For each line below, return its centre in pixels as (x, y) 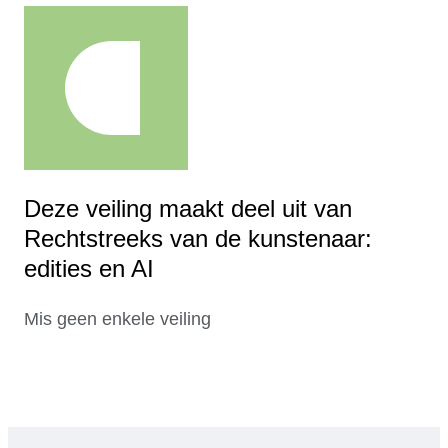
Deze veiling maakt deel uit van (188, 209)
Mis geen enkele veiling (117, 319)
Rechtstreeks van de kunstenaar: (198, 239)
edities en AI (89, 269)
